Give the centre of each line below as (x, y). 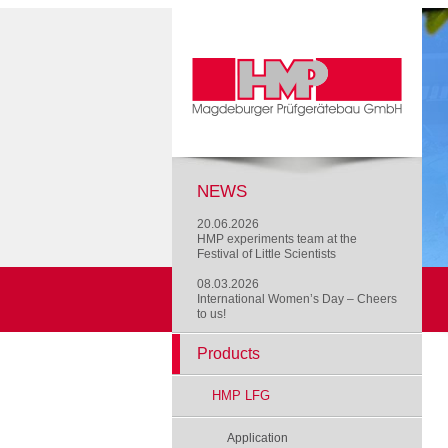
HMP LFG (241, 395)
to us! (211, 314)
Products (228, 353)
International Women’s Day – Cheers (297, 299)
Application (257, 438)
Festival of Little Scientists (266, 254)
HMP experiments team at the (277, 239)
